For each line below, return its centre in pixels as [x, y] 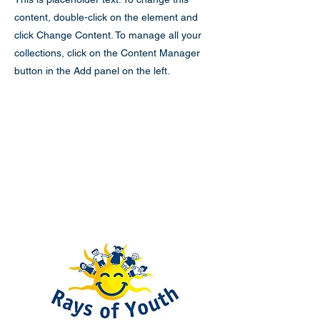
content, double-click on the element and [106, 17]
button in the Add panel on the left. [92, 71]
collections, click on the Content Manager [107, 53]
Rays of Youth [77, 216]
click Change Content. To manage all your [108, 35]
